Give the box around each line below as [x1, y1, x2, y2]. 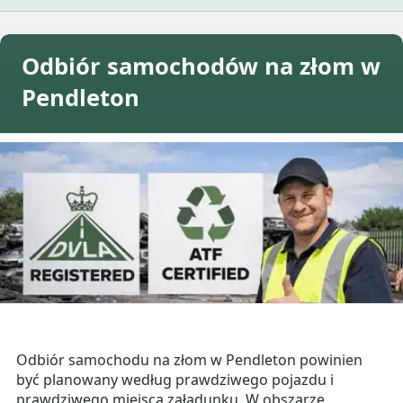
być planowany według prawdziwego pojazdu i [16, 370, 335, 390]
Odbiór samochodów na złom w [22, 50, 381, 83]
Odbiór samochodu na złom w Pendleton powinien [16, 350, 363, 371]
